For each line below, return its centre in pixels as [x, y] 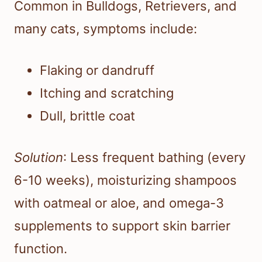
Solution [39, 158]
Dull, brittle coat [87, 116]
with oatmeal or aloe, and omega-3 [119, 203]
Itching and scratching [107, 93]
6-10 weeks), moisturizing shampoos [125, 180]
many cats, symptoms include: [106, 29]
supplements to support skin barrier [122, 226]
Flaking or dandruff [97, 70]
